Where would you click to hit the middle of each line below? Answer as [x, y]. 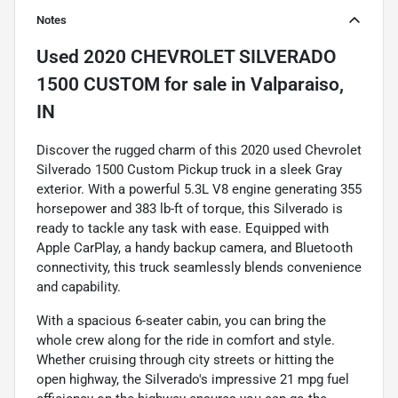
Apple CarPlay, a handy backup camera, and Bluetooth [195, 248]
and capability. [79, 287]
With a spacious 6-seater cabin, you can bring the [181, 321]
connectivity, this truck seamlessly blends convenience [199, 268]
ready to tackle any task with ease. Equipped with [183, 229]
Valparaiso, [297, 85]
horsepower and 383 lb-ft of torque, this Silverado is [190, 209]
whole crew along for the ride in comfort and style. [186, 341]
